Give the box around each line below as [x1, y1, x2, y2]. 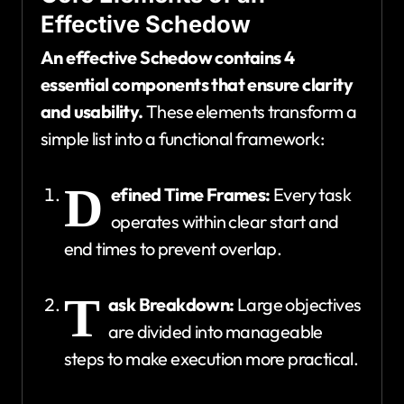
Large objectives [234, 293, 362, 317]
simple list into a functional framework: [41, 127, 324, 151]
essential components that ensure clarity [41, 73, 353, 96]
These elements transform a [142, 100, 357, 124]
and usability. [41, 100, 143, 124]
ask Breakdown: [108, 293, 234, 317]
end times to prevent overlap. [63, 237, 282, 261]
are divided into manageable [108, 320, 323, 344]
